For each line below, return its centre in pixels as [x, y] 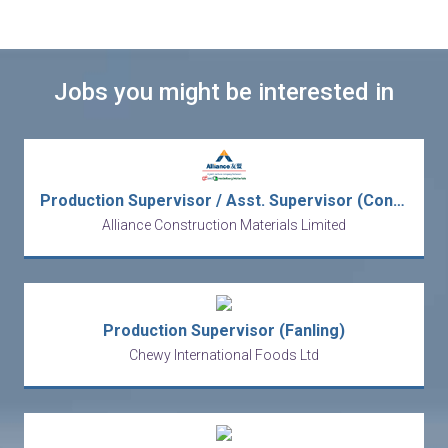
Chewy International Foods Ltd [224, 354]
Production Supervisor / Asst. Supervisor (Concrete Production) [399, 200]
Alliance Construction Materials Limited [224, 224]
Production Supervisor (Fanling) [224, 330]
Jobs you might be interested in [224, 91]
